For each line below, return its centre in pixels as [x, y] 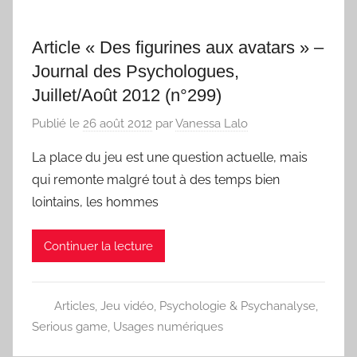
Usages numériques [168, 327]
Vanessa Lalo [212, 124]
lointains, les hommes [95, 202]
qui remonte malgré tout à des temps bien [156, 180]
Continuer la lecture [98, 246]
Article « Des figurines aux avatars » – [178, 47]
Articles [74, 306]
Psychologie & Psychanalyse [237, 306]
